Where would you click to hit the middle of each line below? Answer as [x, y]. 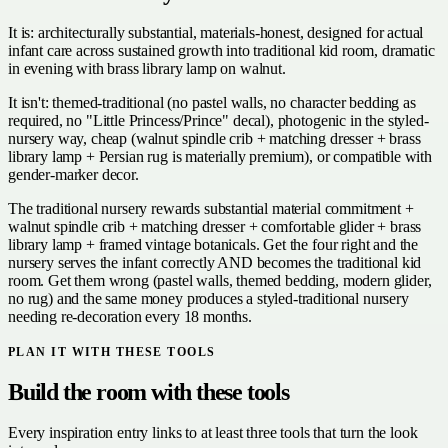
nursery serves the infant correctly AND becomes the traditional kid [215, 262]
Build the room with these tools [148, 391]
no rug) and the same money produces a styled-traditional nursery [208, 298]
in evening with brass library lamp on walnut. [147, 68]
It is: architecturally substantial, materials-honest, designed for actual [216, 32]
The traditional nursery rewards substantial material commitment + [211, 208]
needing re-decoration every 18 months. [130, 316]
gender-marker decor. [73, 174]
